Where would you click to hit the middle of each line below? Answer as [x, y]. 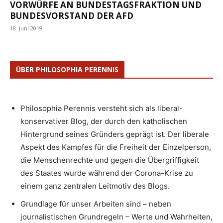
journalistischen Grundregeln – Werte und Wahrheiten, [116, 217]
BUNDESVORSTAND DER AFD [72, 16]
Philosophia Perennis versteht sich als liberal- [102, 109]
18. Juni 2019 [26, 28]
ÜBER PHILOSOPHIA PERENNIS [67, 70]
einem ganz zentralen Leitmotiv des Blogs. [95, 186]
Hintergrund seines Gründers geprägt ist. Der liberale [115, 134]
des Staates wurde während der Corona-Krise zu [107, 173]
